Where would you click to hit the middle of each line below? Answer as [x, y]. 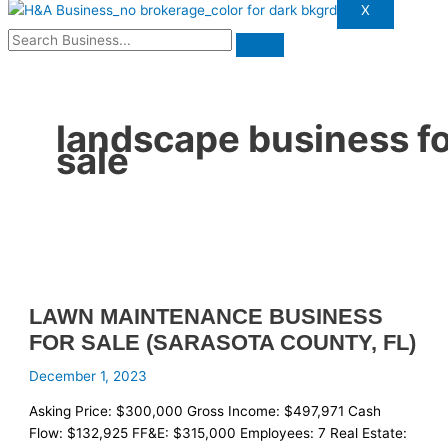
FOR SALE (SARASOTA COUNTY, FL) [223, 343]
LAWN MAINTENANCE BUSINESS [206, 317]
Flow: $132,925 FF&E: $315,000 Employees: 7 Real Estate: [218, 433]
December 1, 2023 [88, 376]
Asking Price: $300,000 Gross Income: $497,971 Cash [205, 411]
